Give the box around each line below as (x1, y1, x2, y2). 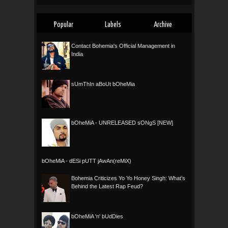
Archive (153, 21, 172, 29)
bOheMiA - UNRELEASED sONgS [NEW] (71, 119, 173, 126)
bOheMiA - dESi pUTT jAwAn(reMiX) (41, 157, 131, 164)
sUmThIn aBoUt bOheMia (71, 81, 135, 88)
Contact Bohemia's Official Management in (71, 42, 175, 49)
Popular (54, 21, 74, 29)
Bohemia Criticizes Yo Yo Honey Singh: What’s (71, 175, 185, 181)
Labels (105, 21, 122, 29)
